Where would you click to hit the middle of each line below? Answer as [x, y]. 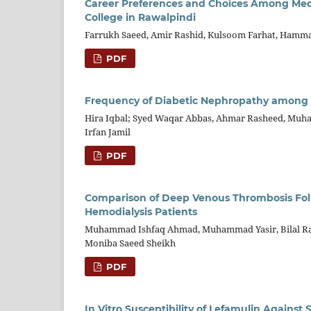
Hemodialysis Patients [141, 212]
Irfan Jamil [108, 132]
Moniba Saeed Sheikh [130, 243]
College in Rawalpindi [140, 18]
